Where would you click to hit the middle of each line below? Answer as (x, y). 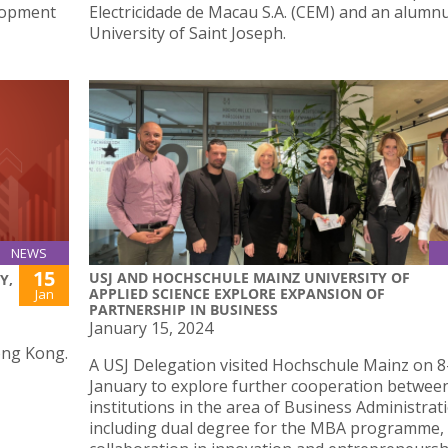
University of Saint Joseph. (187, 32)
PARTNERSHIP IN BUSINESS (183, 310)
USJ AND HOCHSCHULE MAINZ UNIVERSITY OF (249, 278)
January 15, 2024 (151, 328)
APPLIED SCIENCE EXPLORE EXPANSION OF (237, 294)
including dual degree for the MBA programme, (266, 428)
